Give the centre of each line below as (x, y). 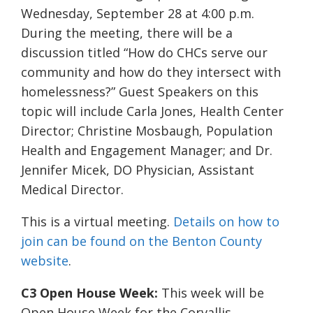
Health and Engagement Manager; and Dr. (147, 151)
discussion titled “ (74, 53)
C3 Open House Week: (89, 293)
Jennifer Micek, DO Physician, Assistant (138, 170)
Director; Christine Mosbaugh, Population (147, 131)
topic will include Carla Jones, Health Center (152, 111)
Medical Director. (72, 190)
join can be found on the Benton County (141, 241)
